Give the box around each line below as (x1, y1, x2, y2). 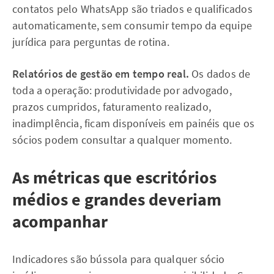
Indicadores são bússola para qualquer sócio (12, 252, 225, 266)
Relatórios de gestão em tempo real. (12, 67, 192, 81)
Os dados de (191, 67, 251, 81)
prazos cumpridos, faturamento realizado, (12, 100, 212, 114)
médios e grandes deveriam (12, 188, 221, 210)
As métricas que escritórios (12, 166, 217, 188)
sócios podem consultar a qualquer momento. (12, 133, 232, 147)
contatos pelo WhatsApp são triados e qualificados (12, 2, 253, 16)
